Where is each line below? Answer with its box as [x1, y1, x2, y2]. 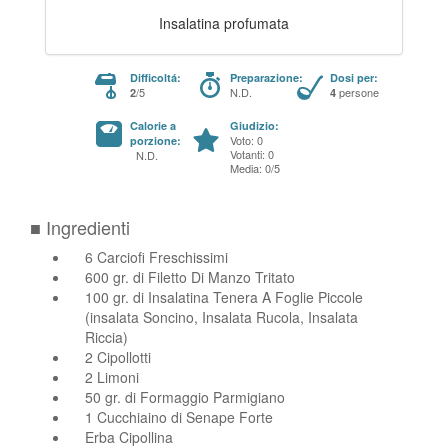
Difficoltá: [130, 69, 181, 85]
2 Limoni [85, 366, 139, 387]
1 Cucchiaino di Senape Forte [85, 406, 273, 427]
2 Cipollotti [85, 346, 151, 367]
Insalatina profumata [159, 12, 289, 33]
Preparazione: [230, 69, 303, 85]
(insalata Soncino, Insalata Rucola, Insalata [85, 306, 358, 327]
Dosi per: [330, 69, 378, 85]
